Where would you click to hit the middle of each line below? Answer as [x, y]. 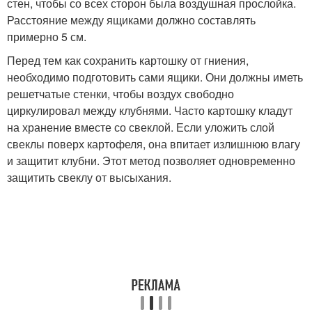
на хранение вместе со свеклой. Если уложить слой [141, 127]
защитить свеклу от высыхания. [89, 178]
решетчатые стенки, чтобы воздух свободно [120, 94]
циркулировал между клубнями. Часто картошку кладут [150, 111]
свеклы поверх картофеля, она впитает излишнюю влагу [154, 144]
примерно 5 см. [47, 37]
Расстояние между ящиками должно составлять [131, 20]
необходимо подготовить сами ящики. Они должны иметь [155, 77]
